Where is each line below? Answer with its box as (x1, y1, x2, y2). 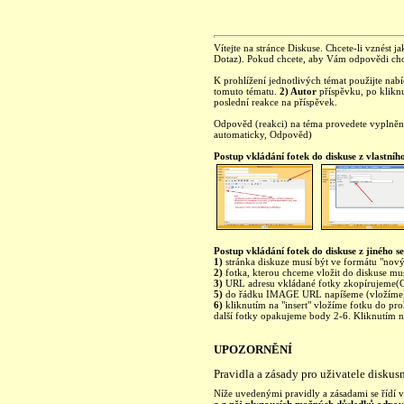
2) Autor (280, 86, 317, 96)
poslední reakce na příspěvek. (214, 96, 337, 107)
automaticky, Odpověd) (214, 129, 312, 140)
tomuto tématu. (214, 86, 280, 96)
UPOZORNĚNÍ (214, 343, 292, 356)
